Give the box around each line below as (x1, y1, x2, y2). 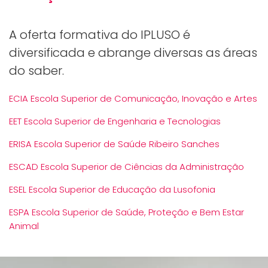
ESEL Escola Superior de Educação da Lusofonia (9, 183, 215, 196)
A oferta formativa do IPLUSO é (9, 26, 190, 43)
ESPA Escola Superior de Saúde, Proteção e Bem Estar (9, 206, 244, 218)
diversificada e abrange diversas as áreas (9, 44, 257, 61)
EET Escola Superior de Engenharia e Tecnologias (9, 115, 221, 127)
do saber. (9, 62, 64, 79)
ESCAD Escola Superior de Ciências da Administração (9, 160, 244, 173)
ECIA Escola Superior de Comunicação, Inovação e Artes (9, 92, 257, 105)
